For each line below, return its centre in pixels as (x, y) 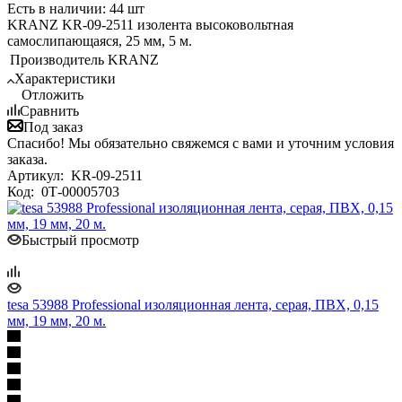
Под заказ (53, 127)
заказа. (27, 159)
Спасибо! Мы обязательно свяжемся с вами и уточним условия (201, 143)
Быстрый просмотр (80, 240)
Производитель (57, 59)
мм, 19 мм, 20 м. (57, 320)
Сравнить (49, 110)
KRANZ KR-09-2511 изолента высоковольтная (150, 24)
